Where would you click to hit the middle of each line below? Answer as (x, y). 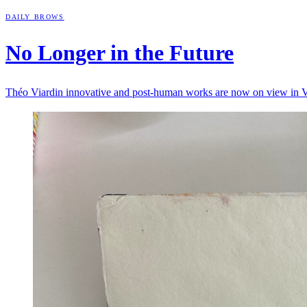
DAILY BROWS (35, 16)
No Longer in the (87, 53)
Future (201, 53)
